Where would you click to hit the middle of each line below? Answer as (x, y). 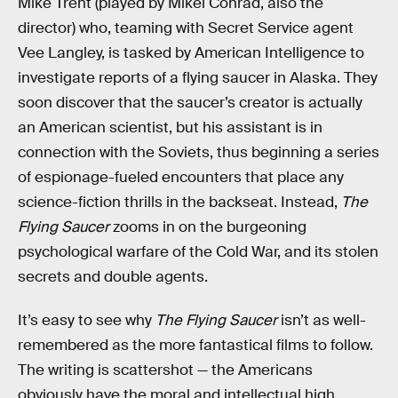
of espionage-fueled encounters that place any (181, 177)
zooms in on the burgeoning (208, 227)
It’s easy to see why (87, 321)
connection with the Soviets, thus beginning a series (199, 152)
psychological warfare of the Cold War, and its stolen (198, 251)
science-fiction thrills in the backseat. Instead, (179, 202)
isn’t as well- (323, 321)
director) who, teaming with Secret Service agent (186, 28)
